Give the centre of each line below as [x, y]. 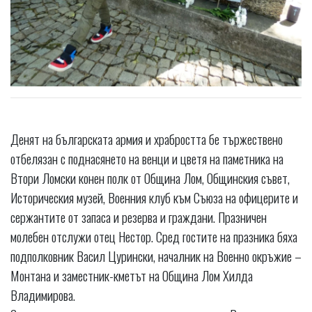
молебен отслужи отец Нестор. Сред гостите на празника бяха [154, 236]
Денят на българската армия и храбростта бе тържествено [147, 139]
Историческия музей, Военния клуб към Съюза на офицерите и [154, 197]
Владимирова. [43, 295]
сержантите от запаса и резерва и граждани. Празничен [139, 217]
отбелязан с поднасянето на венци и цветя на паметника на [147, 158]
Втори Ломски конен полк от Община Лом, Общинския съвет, [150, 178]
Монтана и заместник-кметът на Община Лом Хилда [132, 275]
